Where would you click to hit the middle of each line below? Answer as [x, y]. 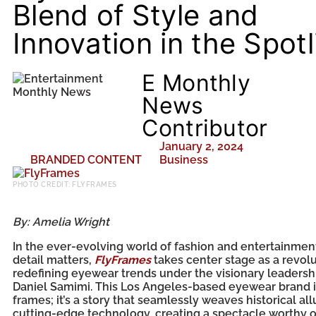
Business [184, 160]
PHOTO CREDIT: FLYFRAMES [65, 184]
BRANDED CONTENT [86, 160]
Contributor [205, 128]
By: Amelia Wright [61, 222]
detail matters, [54, 260]
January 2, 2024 [202, 146]
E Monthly [196, 83]
